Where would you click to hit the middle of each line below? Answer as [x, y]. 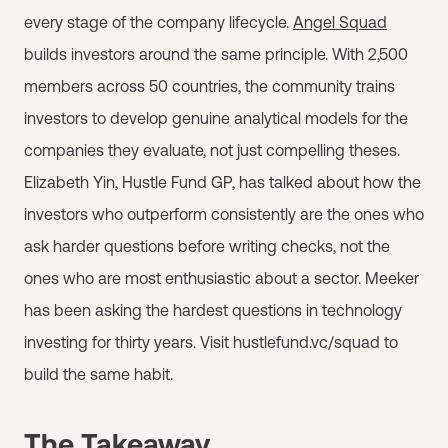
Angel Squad [340, 21]
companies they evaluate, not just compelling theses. [212, 149]
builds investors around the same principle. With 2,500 [216, 53]
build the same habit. [98, 373]
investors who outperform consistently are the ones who [224, 213]
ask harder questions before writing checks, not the [207, 245]
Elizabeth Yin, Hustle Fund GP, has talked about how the [222, 181]
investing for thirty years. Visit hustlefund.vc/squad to [211, 341]
